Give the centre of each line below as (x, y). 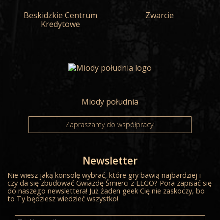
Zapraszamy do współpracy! (110, 124)
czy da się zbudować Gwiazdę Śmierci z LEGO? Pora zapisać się (110, 183)
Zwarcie (160, 15)
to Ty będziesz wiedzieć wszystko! (63, 198)
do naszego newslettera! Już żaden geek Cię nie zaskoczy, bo (106, 191)
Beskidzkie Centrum (60, 15)
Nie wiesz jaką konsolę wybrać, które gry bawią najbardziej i (104, 175)
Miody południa (110, 101)
